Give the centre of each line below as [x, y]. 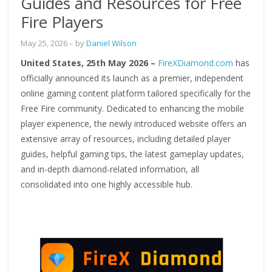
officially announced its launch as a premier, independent [132, 78]
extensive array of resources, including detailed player [126, 138]
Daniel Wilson [112, 43]
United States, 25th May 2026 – [90, 63]
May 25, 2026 [44, 43]
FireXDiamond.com [196, 63]
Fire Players [62, 22]
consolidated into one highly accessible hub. [107, 184]
